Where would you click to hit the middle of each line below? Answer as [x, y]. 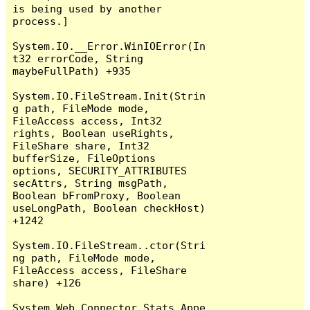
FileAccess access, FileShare [100, 270]
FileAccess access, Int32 [88, 120]
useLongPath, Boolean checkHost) [109, 208]
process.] [41, 21]
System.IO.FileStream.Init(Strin [109, 95]
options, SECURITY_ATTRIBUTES [100, 170]
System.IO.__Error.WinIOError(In [109, 46]
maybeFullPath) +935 [72, 71]
